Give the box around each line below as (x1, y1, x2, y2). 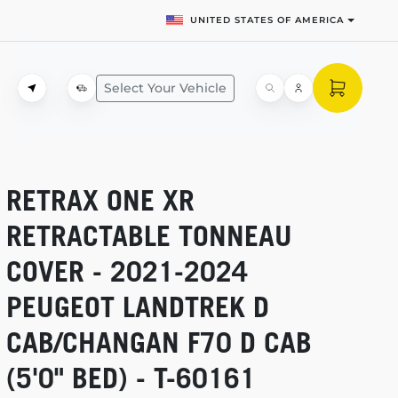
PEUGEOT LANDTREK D (5, 290, 269, 323)
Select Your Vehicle (104, 79, 227, 96)
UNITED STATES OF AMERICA (190, 14, 345, 26)
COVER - (5, 254, 110, 288)
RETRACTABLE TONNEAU (5, 219, 292, 252)
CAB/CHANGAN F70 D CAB (5, 325, 312, 359)
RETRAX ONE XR (5, 183, 195, 217)
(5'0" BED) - (5, 361, 154, 394)
